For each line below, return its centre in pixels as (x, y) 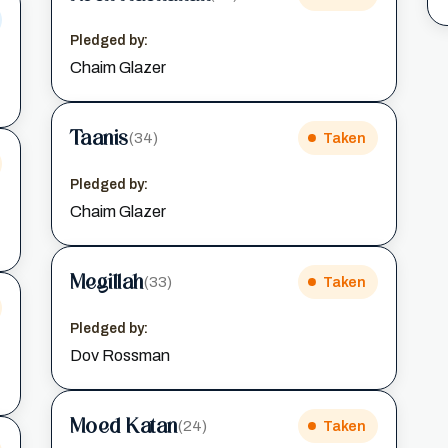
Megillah (106, 281)
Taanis (99, 137)
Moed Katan (123, 425)
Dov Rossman (119, 355)
